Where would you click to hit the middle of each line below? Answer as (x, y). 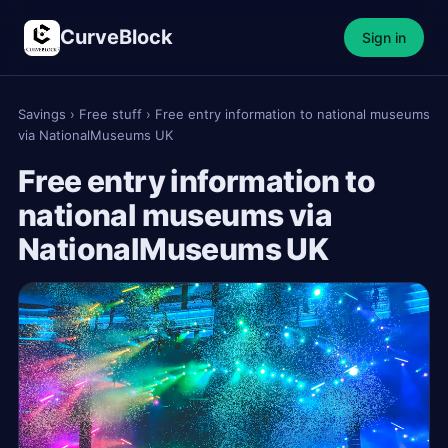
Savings (42, 114)
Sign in (384, 37)
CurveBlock (116, 37)
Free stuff (110, 114)
